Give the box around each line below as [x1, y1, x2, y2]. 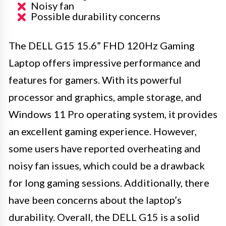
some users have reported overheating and [9, 142, 201, 154]
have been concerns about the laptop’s [9, 193, 182, 206]
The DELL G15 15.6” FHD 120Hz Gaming [9, 39, 195, 51]
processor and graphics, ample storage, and [9, 90, 202, 103]
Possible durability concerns [31, 10, 160, 22]
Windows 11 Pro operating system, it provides [9, 107, 217, 120]
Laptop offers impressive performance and [9, 56, 201, 69]
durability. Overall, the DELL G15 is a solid [9, 210, 200, 223]
